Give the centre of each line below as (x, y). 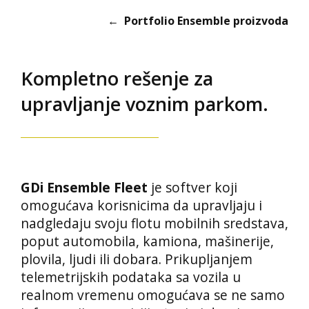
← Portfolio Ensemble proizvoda (198, 21)
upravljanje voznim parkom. (144, 103)
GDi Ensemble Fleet (84, 187)
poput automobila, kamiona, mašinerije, (147, 241)
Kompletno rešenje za (117, 78)
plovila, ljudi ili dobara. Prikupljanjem (137, 259)
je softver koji (192, 187)
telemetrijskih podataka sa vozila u (131, 277)
